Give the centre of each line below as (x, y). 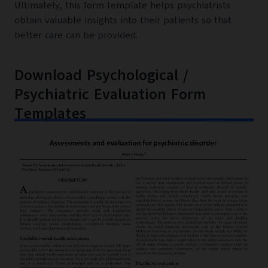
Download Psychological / (101, 75)
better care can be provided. (76, 36)
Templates (50, 113)
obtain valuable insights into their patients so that (123, 21)
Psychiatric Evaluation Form (110, 94)
